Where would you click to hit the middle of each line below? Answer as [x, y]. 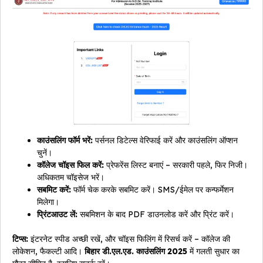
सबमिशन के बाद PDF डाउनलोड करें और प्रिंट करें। [156, 215]
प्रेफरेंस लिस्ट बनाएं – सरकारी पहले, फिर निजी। [176, 165]
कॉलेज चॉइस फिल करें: [70, 165]
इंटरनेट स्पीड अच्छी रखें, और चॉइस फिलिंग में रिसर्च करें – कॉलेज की [129, 239]
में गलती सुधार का [213, 252]
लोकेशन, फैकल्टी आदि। [48, 252]
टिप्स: [20, 239]
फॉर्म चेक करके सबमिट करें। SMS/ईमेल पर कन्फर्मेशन [152, 190]
